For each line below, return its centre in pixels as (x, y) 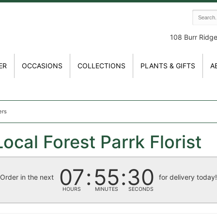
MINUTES (106, 189)
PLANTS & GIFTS (168, 66)
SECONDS (141, 189)
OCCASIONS (42, 66)
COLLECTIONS (101, 66)
